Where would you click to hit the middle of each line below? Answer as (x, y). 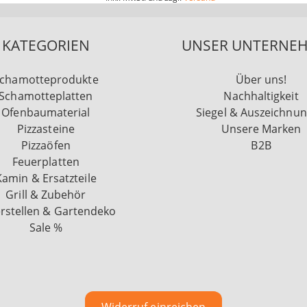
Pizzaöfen (46, 146)
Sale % (46, 228)
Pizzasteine (46, 129)
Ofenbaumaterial (46, 113)
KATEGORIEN (46, 46)
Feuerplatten (46, 162)
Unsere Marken (261, 129)
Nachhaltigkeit (261, 96)
